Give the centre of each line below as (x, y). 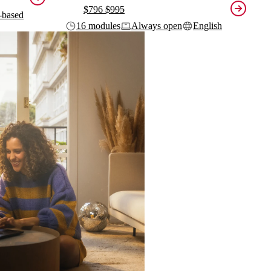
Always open (157, 26)
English (207, 26)
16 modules (98, 26)
